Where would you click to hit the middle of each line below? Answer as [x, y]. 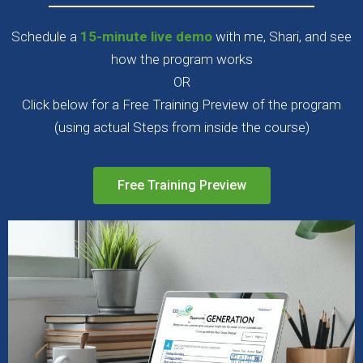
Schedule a [46, 36]
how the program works [181, 59]
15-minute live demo [146, 36]
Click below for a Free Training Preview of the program [181, 105]
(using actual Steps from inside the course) [181, 127]
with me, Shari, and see [282, 36]
